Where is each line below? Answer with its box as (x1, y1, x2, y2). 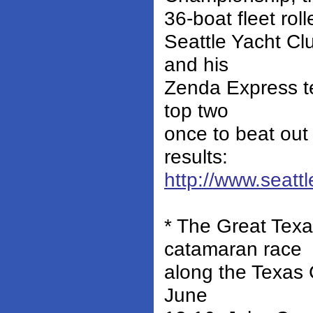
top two (164, 99, 228, 122)
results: (164, 145, 228, 168)
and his (164, 53, 228, 76)
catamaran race (164, 238, 302, 261)
